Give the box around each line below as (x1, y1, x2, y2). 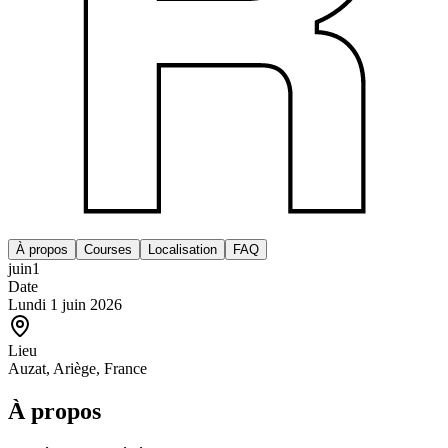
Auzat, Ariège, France (8, 359, 147, 377)
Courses (84, 241, 132, 257)
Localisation (148, 241, 217, 257)
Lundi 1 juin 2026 (8, 295, 122, 313)
